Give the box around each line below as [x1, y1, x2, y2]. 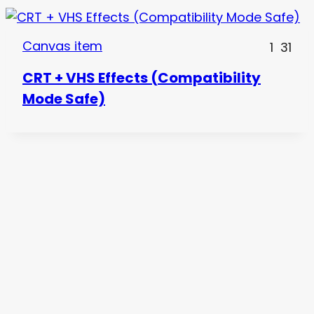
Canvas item [22, 36, 102, 55]
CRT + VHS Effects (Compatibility [22, 68, 261, 88]
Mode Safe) [22, 89, 105, 109]
